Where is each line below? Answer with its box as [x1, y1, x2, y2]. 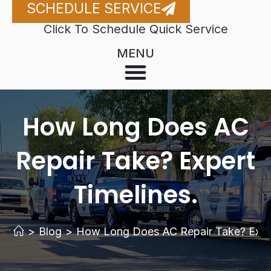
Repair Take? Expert [16, 144, 255, 178]
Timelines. [73, 178, 198, 212]
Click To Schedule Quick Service [43, 22, 228, 36]
